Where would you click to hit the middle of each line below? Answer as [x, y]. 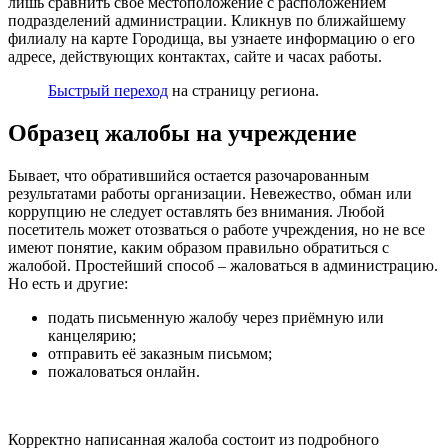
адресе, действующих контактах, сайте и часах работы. [195, 57]
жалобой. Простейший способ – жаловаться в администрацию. [223, 266]
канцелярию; [92, 336]
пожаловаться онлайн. [124, 372]
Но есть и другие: [68, 284]
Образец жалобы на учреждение [182, 133]
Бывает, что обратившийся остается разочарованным [188, 176]
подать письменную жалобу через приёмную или [216, 318]
